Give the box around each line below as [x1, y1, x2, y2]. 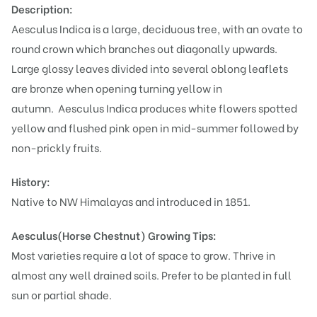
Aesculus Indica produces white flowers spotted [58, 100, 297, 116]
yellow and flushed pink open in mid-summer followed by [11, 120, 299, 136]
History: [11, 173, 52, 190]
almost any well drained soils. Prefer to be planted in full [11, 267, 292, 283]
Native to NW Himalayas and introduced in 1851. [11, 193, 250, 209]
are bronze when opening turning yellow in [11, 80, 222, 96]
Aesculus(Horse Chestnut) [11, 227, 146, 243]
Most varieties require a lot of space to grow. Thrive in [11, 247, 275, 263]
